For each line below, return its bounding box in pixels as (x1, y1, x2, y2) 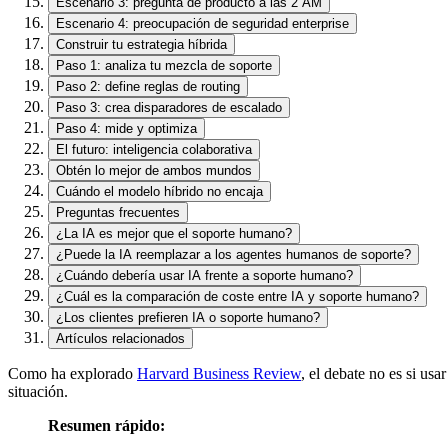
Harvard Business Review (137, 364, 301, 382)
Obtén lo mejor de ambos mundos (56, 162, 252, 178)
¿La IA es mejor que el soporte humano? (56, 225, 292, 241)
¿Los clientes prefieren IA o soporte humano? (56, 309, 320, 325)
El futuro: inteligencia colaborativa (56, 141, 252, 157)
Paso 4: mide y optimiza (56, 120, 197, 136)
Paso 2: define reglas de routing (56, 78, 240, 94)
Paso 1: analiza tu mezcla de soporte (56, 57, 272, 73)
